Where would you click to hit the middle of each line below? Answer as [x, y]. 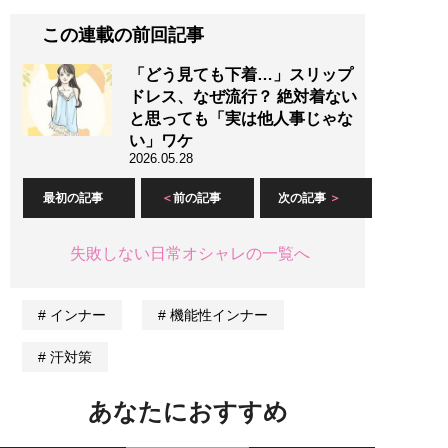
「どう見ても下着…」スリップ [241, 75]
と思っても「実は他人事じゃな [241, 119]
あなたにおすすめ [187, 412]
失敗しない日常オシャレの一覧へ [189, 254]
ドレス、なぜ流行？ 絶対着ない [243, 97]
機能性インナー [216, 315]
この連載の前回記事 [123, 34]
